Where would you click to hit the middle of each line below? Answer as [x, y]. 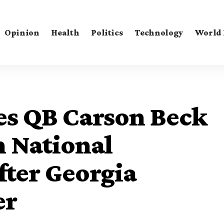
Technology [159, 32]
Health [65, 32]
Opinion [22, 32]
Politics [107, 32]
